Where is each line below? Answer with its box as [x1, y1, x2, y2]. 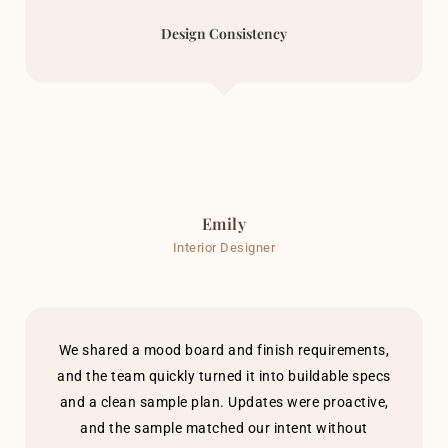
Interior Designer [172, 240, 276, 256]
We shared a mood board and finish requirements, [58, 342, 390, 359]
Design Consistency [161, 24, 287, 44]
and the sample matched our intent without [80, 420, 368, 437]
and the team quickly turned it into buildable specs [57, 368, 391, 385]
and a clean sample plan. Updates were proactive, [59, 394, 389, 411]
